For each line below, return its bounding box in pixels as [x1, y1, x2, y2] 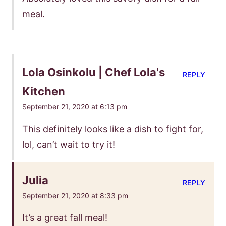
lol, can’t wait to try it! [22, 139, 115, 150]
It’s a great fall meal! [22, 212, 107, 223]
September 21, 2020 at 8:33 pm [22, 191, 128, 200]
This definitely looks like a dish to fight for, [22, 123, 203, 134]
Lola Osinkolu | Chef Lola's [22, 65, 165, 79]
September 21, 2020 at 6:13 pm [22, 102, 127, 111]
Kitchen [22, 84, 65, 98]
